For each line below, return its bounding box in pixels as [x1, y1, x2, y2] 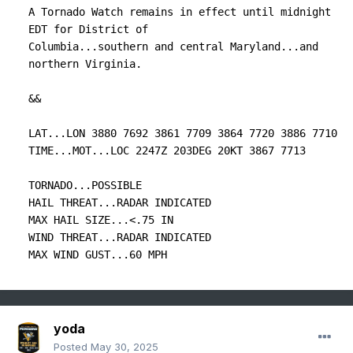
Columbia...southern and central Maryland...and [28, 40, 318, 54]
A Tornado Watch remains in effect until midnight [28, 6, 331, 19]
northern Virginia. [28, 58, 142, 71]
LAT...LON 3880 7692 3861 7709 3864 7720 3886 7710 [28, 127, 337, 140]
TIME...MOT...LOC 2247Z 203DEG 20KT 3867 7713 [28, 144, 306, 158]
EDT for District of [28, 23, 148, 36]
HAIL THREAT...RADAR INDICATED [28, 196, 211, 210]
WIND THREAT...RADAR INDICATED [28, 231, 211, 244]
